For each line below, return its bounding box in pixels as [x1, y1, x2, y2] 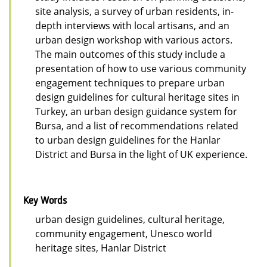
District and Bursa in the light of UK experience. [35, 147, 247, 161]
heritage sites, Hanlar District [35, 241, 166, 254]
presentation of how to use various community [35, 61, 246, 75]
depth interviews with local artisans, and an [35, 18, 229, 32]
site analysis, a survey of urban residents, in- [35, 4, 234, 18]
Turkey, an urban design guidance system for [35, 104, 237, 118]
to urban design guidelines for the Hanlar [35, 133, 221, 147]
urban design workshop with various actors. [35, 33, 232, 46]
